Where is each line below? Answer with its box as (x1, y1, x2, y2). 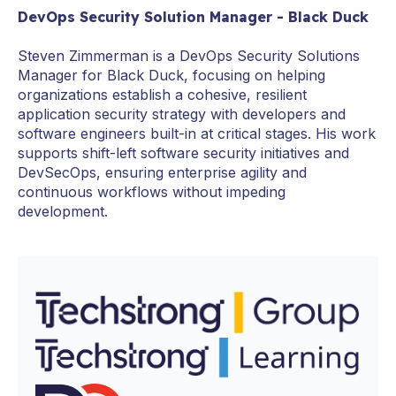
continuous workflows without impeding (18, 183, 286, 202)
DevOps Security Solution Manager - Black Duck (18, 7, 369, 26)
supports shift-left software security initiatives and (18, 144, 349, 163)
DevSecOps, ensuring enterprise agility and (18, 164, 307, 182)
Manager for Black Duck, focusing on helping (18, 66, 325, 85)
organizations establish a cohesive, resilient (18, 86, 307, 104)
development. (18, 202, 108, 221)
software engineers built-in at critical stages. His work (18, 125, 376, 143)
